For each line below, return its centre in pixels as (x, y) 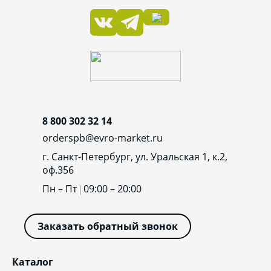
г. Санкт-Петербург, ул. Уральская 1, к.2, (135, 156)
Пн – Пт (61, 188)
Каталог (33, 262)
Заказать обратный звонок (108, 227)
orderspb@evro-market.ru (103, 138)
